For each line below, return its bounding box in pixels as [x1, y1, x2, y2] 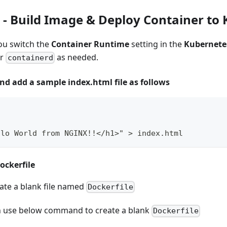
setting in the [129, 38, 184, 50]
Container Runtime [51, 38, 129, 50]
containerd [7, 53, 53, 62]
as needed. [54, 51, 98, 63]
